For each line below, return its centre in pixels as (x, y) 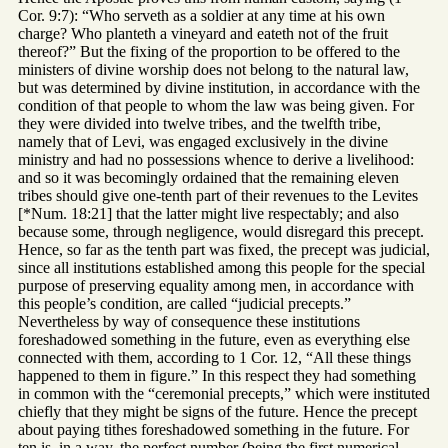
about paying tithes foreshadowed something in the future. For (213, 430)
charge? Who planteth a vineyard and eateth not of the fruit (203, 34)
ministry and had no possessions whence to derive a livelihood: (216, 160)
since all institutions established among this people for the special (221, 268)
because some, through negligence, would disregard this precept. (221, 232)
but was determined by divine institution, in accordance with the (219, 88)
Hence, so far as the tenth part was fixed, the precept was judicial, (224, 250)
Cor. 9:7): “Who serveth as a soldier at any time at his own (201, 16)
